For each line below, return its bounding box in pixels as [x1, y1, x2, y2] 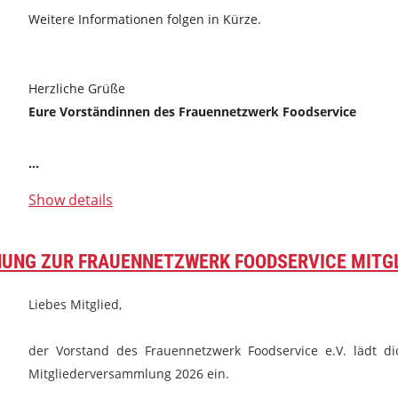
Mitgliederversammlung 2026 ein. [28, 365, 229, 382]
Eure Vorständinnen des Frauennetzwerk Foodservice [28, 103, 356, 120]
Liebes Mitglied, [28, 296, 122, 313]
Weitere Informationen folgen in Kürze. [28, 11, 265, 28]
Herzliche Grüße [28, 80, 125, 97]
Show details [28, 190, 113, 210]
